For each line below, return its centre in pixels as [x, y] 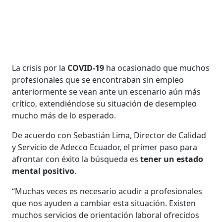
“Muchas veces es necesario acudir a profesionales [107, 191]
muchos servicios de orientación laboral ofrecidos [106, 215]
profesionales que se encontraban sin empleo [98, 80]
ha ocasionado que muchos [157, 68]
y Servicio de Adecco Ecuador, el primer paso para [105, 147]
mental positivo [43, 171]
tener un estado [172, 159]
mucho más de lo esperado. [64, 115]
